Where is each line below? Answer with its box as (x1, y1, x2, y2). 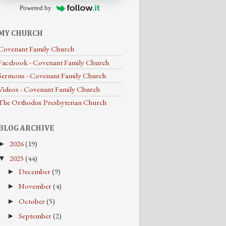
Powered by (20, 4, 52, 12)
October (19, 196, 47, 206)
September (19, 211, 53, 221)
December (19, 166, 52, 177)
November (19, 181, 53, 192)
